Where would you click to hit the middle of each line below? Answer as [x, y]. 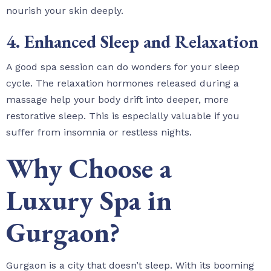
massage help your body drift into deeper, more [117, 99]
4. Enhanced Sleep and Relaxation [132, 41]
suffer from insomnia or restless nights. [99, 132]
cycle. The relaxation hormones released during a [122, 83]
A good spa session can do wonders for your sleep [123, 67]
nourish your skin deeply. [65, 10]
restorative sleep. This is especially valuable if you [123, 116]
